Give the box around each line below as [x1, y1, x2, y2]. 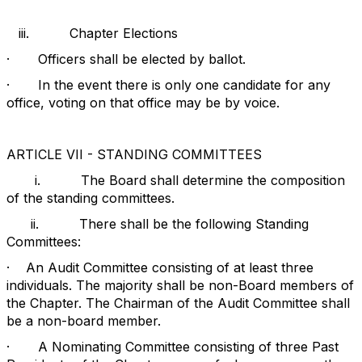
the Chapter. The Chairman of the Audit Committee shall [6, 295, 350, 311]
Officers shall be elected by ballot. [38, 51, 246, 67]
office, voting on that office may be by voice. [6, 95, 280, 111]
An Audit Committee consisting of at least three [26, 259, 314, 276]
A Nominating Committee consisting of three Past [38, 339, 339, 355]
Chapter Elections [69, 25, 178, 41]
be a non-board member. [6, 313, 161, 329]
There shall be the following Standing [79, 216, 309, 232]
